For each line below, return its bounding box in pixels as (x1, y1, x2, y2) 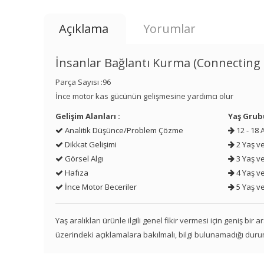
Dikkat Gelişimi (63, 138, 117, 150)
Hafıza (63, 167, 89, 178)
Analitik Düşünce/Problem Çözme (63, 124, 184, 136)
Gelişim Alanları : (55, 110, 121, 121)
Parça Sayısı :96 (55, 76, 111, 87)
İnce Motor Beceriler (63, 181, 137, 192)
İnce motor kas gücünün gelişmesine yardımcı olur (55, 90, 234, 101)
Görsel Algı (63, 153, 104, 164)
